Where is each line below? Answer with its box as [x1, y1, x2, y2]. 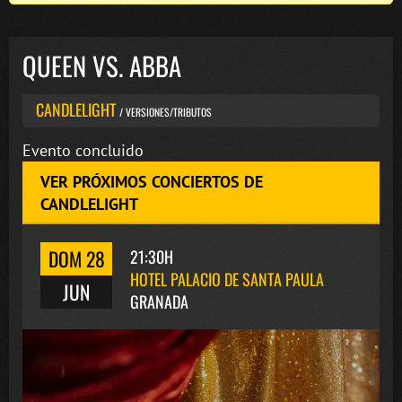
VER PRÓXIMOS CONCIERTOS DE [40, 171, 263, 193]
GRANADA [130, 289, 188, 313]
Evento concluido [22, 140, 144, 162]
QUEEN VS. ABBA [22, 47, 181, 85]
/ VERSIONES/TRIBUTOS [119, 103, 212, 119]
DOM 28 [48, 244, 105, 274]
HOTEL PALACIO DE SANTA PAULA [130, 267, 324, 291]
